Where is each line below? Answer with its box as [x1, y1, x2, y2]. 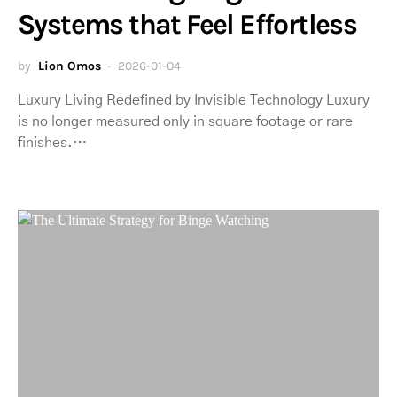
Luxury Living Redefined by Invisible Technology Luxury [18, 93, 370, 108]
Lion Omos [38, 58, 101, 74]
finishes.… [18, 136, 87, 151]
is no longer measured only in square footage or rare [18, 114, 353, 129]
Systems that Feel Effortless [18, 8, 357, 42]
